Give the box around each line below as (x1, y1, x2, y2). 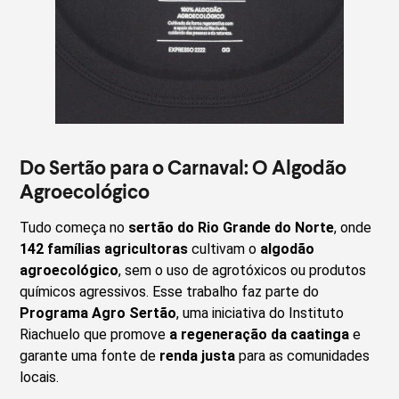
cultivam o (188, 240, 261, 257)
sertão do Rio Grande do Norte (128, 218, 335, 236)
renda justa (159, 346, 236, 364)
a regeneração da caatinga (169, 325, 350, 343)
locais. (20, 368, 60, 386)
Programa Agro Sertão (20, 304, 177, 322)
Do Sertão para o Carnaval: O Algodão (20, 154, 347, 179)
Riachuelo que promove (20, 325, 170, 343)
